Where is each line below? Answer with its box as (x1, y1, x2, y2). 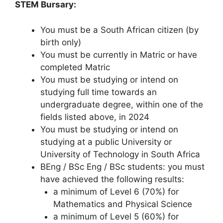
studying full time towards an (40, 87, 157, 97)
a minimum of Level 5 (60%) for (53, 211, 179, 222)
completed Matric (40, 62, 110, 72)
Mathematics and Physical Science (53, 199, 192, 209)
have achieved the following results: (40, 174, 184, 184)
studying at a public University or (40, 136, 172, 147)
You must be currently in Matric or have (40, 49, 197, 60)
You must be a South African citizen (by (40, 24, 199, 35)
